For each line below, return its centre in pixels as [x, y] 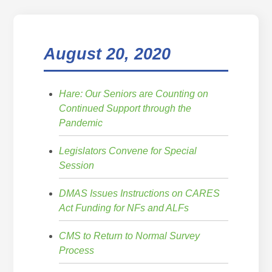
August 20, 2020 [107, 54]
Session [77, 165]
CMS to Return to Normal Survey [130, 236]
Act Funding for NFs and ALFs [124, 208]
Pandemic [81, 123]
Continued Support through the [125, 108]
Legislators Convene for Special [128, 151]
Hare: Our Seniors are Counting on [134, 93]
